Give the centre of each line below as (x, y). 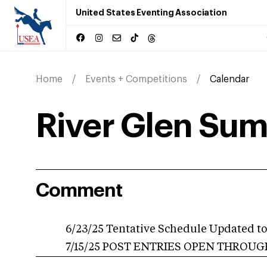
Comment (79, 191)
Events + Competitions (136, 79)
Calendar (229, 79)
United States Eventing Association (151, 13)
